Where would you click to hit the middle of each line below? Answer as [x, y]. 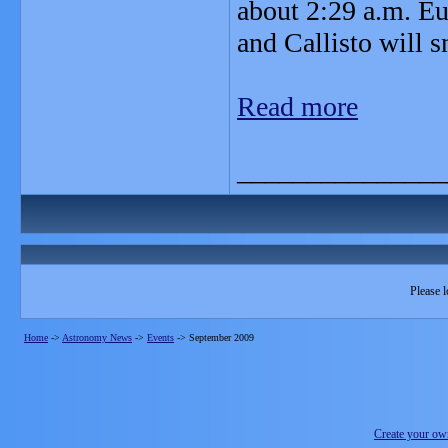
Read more [297, 106]
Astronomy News [97, 337]
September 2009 [221, 337]
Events [160, 337]
